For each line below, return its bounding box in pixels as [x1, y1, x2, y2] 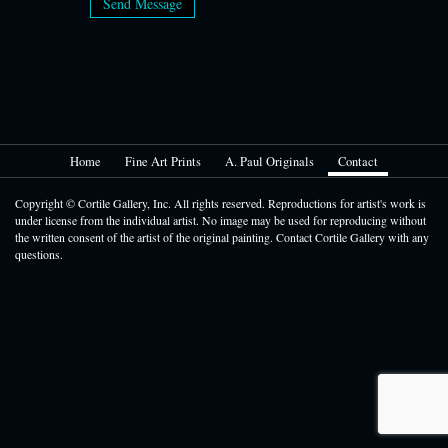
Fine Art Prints [124, 152, 201, 170]
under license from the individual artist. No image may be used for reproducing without [15, 211, 426, 228]
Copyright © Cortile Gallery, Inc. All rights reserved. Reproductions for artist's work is [15, 194, 426, 211]
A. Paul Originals [225, 152, 315, 170]
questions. [15, 245, 63, 262]
